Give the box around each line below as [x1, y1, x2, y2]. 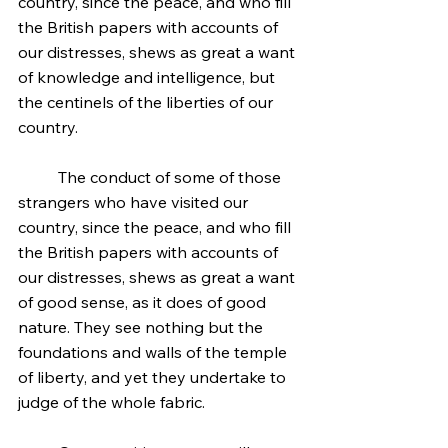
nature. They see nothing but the [18, 317, 267, 337]
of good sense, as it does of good [18, 292, 270, 312]
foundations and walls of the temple [18, 342, 291, 362]
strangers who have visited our [18, 192, 252, 212]
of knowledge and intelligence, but [18, 67, 279, 87]
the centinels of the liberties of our [18, 92, 277, 112]
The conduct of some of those [18, 167, 58, 187]
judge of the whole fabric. [18, 392, 205, 412]
